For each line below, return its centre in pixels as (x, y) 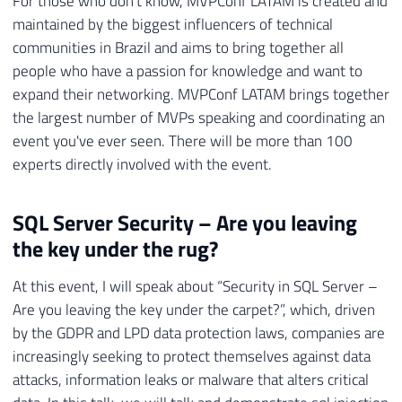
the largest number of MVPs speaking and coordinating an (199, 117)
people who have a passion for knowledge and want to (188, 70)
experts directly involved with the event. (142, 164)
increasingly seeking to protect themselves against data (192, 356)
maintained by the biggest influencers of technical (173, 24)
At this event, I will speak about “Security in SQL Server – (195, 286)
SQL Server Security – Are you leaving (185, 222)
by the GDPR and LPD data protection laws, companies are (199, 332)
